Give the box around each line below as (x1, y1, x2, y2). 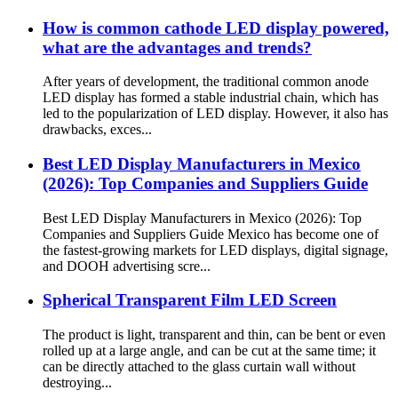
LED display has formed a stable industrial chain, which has (43, 90, 378, 106)
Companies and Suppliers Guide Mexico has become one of (43, 226, 378, 242)
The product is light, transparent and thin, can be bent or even (43, 327, 386, 343)
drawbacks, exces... (43, 122, 152, 138)
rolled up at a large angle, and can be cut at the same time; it (43, 343, 376, 359)
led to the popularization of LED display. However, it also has (43, 106, 388, 122)
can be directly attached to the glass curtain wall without (43, 359, 355, 375)
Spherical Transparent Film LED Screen (43, 291, 337, 310)
